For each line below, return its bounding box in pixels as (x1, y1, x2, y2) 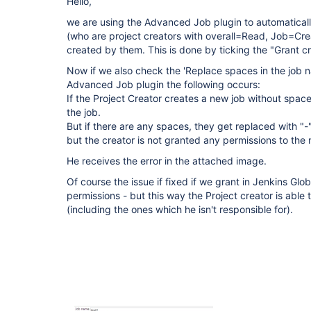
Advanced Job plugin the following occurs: (67, 78, 260, 90)
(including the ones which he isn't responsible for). (67, 203, 293, 215)
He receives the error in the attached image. (67, 155, 267, 167)
